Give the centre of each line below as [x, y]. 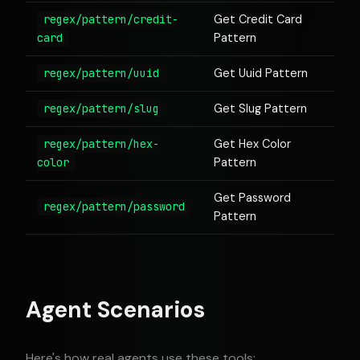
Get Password [252, 198]
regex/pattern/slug [101, 108]
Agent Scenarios [115, 310]
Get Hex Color [252, 144]
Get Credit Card [258, 19]
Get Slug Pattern [260, 108]
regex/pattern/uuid [101, 73]
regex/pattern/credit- [111, 19]
